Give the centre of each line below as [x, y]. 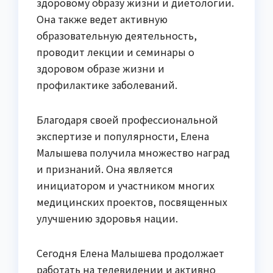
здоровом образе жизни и [101, 69]
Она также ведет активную [102, 19]
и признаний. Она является [105, 169]
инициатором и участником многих [126, 186]
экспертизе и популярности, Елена [123, 136]
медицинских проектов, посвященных [132, 202]
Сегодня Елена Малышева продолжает [130, 253]
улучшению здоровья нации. [107, 218]
